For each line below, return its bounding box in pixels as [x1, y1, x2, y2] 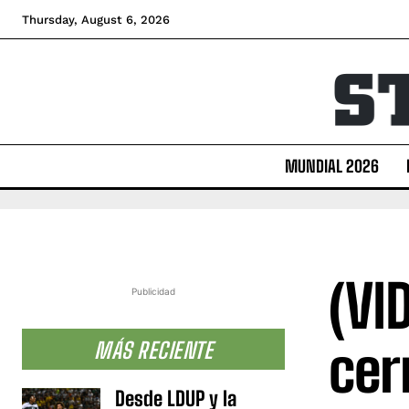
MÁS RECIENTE [94, 336, 213, 363]
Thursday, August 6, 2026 [22, 13, 170, 26]
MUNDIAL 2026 [284, 155, 379, 176]
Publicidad [131, 285, 175, 297]
